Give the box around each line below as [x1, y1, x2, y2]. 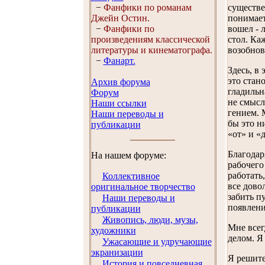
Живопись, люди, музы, [102, 215, 198, 225]
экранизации [91, 247, 143, 257]
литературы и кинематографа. [91, 45, 212, 55]
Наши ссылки [91, 98, 147, 108]
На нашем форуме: [91, 150, 166, 160]
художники [91, 225, 136, 235]
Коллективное [102, 171, 160, 181]
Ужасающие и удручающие [102, 237, 212, 247]
